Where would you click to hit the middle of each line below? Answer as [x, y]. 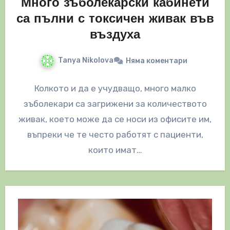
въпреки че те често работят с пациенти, [115, 135]
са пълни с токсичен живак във [115, 20]
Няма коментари [157, 61]
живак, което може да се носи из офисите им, [115, 119]
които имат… [115, 150]
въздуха [115, 36]
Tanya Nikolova [86, 61]
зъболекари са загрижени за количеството [115, 104]
